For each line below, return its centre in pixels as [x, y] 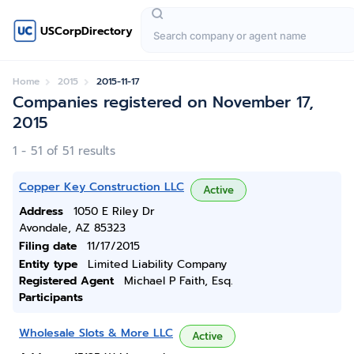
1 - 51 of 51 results [64, 151]
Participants [51, 298]
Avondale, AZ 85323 [72, 228]
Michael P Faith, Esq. [179, 281]
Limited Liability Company [157, 264]
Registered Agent [66, 281]
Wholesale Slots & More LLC [96, 333]
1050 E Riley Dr [114, 211]
